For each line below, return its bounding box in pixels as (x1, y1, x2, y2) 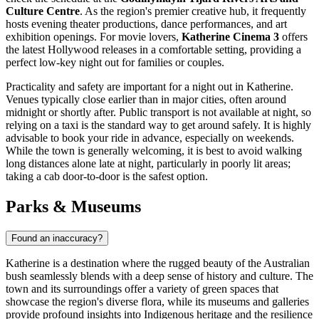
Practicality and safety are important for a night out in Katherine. (6, 80, 293, 93)
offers (279, 30, 308, 43)
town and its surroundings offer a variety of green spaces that (6, 282, 278, 295)
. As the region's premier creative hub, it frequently (80, 4, 306, 17)
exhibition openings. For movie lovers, (6, 30, 182, 43)
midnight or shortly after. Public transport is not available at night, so (6, 105, 311, 118)
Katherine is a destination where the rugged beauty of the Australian (6, 256, 310, 269)
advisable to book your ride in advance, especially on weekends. (6, 131, 294, 144)
